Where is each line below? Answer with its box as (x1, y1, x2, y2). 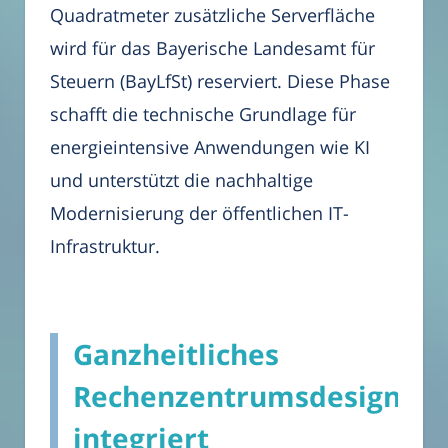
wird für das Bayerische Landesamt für (50, 36, 375, 61)
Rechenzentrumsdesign (73, 377, 401, 416)
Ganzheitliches (73, 335, 279, 374)
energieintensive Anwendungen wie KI (50, 135, 370, 160)
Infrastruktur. (50, 234, 160, 259)
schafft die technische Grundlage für (50, 102, 356, 127)
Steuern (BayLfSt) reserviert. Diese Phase (50, 69, 390, 94)
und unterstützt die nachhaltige (50, 168, 313, 193)
